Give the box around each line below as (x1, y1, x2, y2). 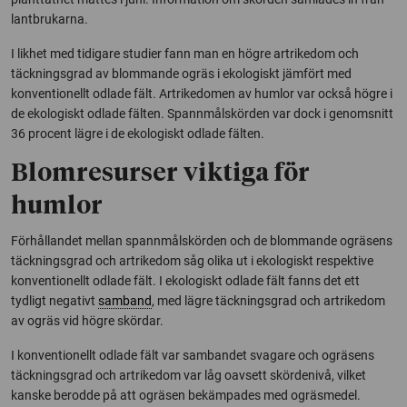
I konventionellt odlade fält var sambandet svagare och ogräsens (11, 347, 374, 362)
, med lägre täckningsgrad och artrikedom (152, 293, 385, 308)
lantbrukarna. (11, 11, 88, 26)
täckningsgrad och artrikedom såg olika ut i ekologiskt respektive (11, 253, 373, 268)
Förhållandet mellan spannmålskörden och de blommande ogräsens (11, 233, 392, 248)
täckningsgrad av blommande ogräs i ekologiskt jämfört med (11, 65, 352, 81)
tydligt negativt (11, 293, 98, 308)
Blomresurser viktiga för (11, 161, 310, 186)
